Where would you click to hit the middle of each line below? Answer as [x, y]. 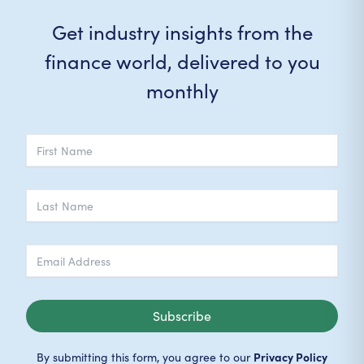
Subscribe [182, 316]
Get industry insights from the [182, 32]
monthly [182, 90]
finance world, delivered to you [182, 61]
